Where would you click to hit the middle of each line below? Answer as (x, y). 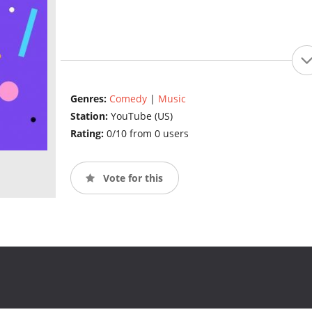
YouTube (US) (141, 116)
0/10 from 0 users (147, 134)
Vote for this (131, 178)
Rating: (88, 134)
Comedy (128, 99)
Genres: (89, 99)
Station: (90, 116)
